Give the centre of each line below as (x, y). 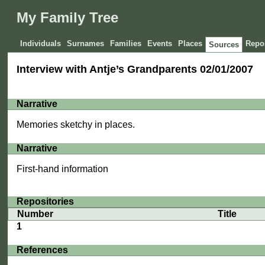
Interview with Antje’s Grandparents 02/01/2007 (135, 70)
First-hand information (63, 169)
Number (35, 214)
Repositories (46, 201)
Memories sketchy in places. (76, 125)
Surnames (86, 44)
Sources (224, 45)
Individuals (41, 44)
